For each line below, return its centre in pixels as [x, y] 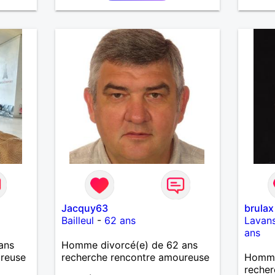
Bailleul [77, 220]
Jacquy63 [84, 208]
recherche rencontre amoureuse [135, 257]
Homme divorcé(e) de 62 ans [129, 245]
